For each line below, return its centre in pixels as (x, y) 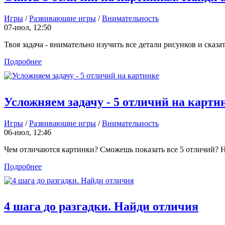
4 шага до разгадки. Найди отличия (101, 207)
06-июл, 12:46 (28, 132)
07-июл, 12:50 (28, 27)
